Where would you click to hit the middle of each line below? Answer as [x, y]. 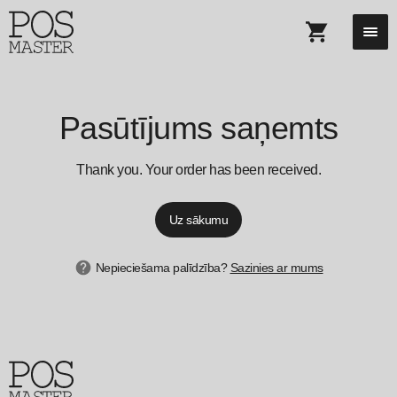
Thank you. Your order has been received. [198, 170]
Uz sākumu [198, 220]
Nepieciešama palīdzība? [163, 268]
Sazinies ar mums [276, 268]
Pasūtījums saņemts [198, 128]
